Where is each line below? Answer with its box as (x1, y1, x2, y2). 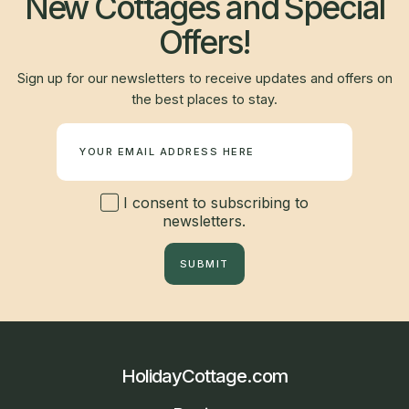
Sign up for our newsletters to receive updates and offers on (16, 70, 393, 86)
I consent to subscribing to (118, 194, 309, 212)
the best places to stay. (131, 91, 278, 107)
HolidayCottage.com (121, 364, 288, 388)
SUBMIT (179, 257, 229, 270)
